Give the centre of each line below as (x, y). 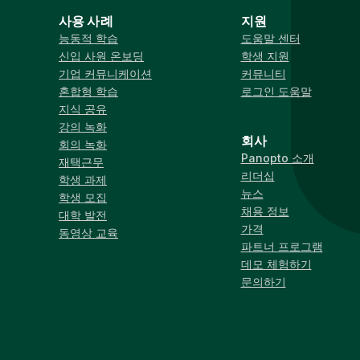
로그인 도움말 (276, 92)
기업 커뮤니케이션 (105, 74)
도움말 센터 (270, 39)
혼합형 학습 (88, 92)
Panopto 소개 (277, 158)
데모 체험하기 (276, 264)
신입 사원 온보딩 (101, 56)
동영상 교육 (88, 233)
